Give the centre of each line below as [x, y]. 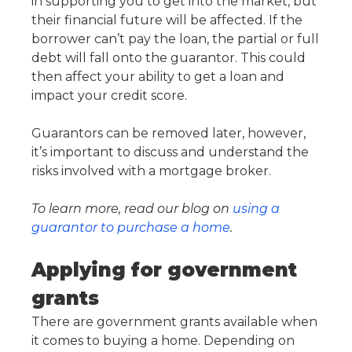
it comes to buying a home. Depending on [163, 341]
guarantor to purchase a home [131, 228]
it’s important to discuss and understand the [170, 152]
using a [256, 209]
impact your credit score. [109, 96]
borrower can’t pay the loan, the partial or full [175, 39]
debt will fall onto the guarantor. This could [169, 58]
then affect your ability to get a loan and [158, 77]
